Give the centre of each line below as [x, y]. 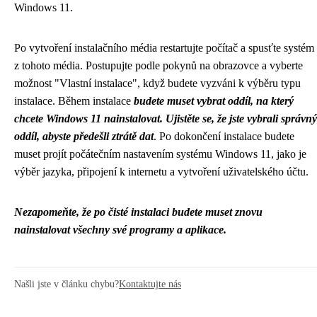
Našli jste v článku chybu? [67, 284]
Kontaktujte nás [150, 284]
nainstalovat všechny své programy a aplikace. [120, 230]
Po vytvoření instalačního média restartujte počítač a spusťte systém [164, 48]
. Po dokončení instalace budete [224, 136]
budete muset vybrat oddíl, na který [214, 101]
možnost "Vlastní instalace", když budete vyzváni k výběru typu [157, 83]
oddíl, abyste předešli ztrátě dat [84, 136]
